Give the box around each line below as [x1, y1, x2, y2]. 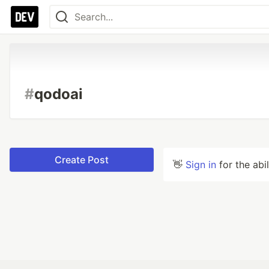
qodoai [34, 85, 83, 103]
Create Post [55, 154, 109, 166]
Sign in [186, 159, 216, 171]
